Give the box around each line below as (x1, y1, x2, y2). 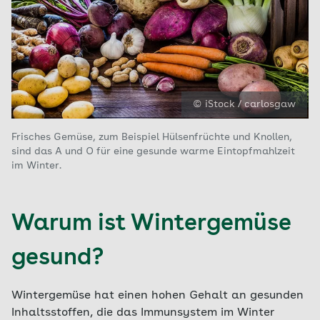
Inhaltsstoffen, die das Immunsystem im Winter (11, 307, 274, 319)
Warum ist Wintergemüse (11, 213, 291, 236)
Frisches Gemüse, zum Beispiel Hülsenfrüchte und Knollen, (11, 132, 292, 142)
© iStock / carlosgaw (193, 99, 296, 109)
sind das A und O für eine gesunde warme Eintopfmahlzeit (11, 146, 295, 156)
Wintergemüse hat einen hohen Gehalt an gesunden (11, 290, 304, 301)
